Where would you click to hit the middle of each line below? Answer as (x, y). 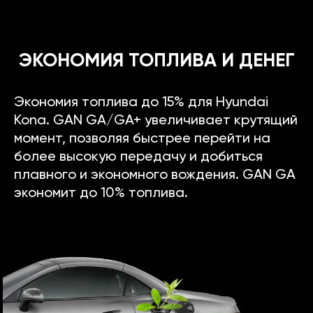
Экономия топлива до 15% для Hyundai (141, 102)
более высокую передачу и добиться (138, 157)
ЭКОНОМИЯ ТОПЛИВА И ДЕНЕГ (156, 61)
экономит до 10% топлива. (101, 193)
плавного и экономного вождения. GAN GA (155, 175)
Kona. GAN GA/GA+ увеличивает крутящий (156, 121)
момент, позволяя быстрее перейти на (142, 139)
